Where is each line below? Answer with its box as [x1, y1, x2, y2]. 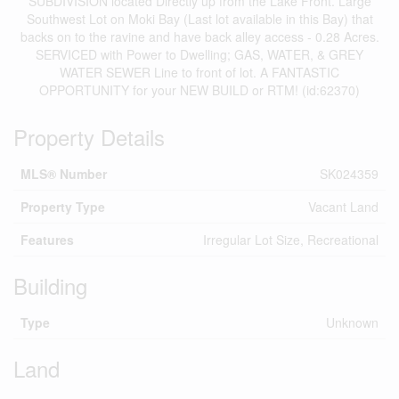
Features [20, 231, 74, 248]
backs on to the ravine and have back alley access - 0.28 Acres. [20, 28, 379, 45]
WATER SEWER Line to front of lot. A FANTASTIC [60, 63, 339, 81]
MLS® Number [20, 165, 107, 183]
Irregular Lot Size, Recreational [203, 231, 379, 248]
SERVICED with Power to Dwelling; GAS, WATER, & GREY [36, 45, 363, 63]
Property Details [13, 121, 165, 152]
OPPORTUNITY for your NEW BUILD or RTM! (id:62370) [39, 81, 360, 99]
